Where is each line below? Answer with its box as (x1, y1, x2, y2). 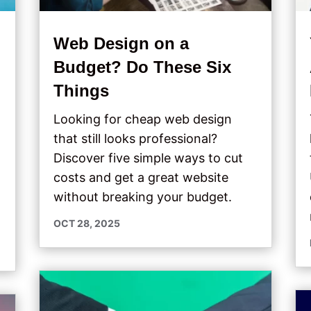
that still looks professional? (53, 131, 217, 146)
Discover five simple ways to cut (53, 150, 243, 165)
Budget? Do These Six (53, 57, 231, 76)
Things (53, 81, 109, 100)
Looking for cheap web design (53, 111, 232, 126)
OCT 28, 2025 (53, 217, 120, 229)
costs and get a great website (53, 169, 228, 185)
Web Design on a (53, 33, 189, 53)
